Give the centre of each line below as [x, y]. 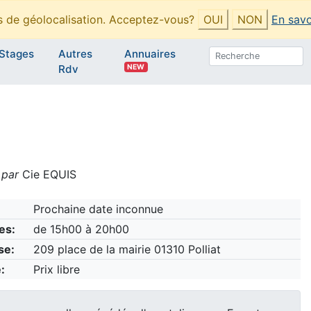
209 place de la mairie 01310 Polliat [127, 250]
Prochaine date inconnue [98, 209]
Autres [76, 54]
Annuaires [150, 54]
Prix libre [56, 270]
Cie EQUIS [47, 175]
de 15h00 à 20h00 [81, 229]
